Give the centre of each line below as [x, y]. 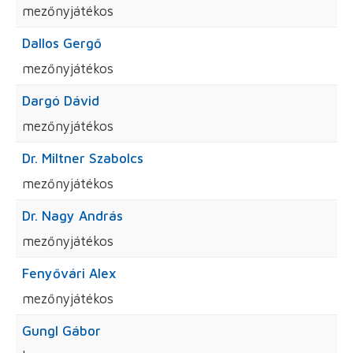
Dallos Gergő [62, 43]
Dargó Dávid [61, 100]
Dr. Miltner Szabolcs [83, 158]
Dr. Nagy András [72, 216]
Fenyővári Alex [69, 273]
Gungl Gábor [61, 331]
